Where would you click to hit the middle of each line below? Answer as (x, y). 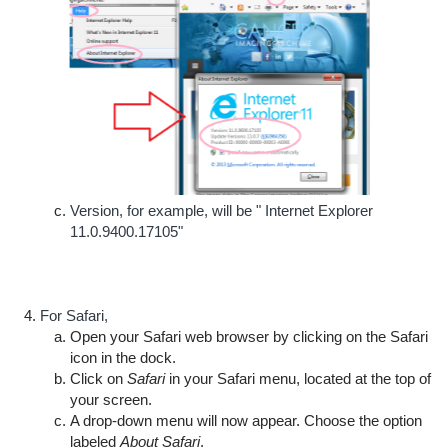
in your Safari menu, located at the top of (297, 378)
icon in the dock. (122, 357)
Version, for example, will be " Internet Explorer (221, 210)
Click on (98, 378)
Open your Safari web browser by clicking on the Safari (248, 336)
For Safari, (73, 315)
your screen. (110, 399)
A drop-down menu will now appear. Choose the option (245, 420)
